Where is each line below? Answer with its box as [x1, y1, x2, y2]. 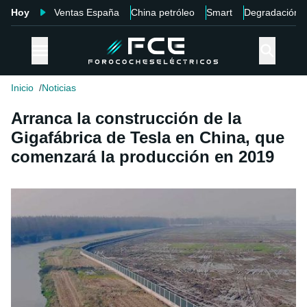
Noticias [42, 82, 76, 94]
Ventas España [54, 7, 119, 18]
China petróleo [131, 7, 195, 18]
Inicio [11, 82, 34, 94]
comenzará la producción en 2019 [11, 147, 274, 167]
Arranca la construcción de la [11, 109, 241, 128]
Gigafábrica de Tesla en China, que [11, 128, 284, 147]
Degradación [244, 7, 299, 18]
